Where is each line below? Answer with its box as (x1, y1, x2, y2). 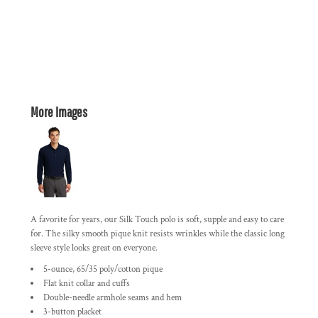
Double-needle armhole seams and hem (43, 292, 182, 304)
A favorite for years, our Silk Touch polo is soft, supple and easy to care (31, 214, 284, 226)
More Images (31, 104, 87, 120)
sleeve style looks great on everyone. (31, 242, 158, 254)
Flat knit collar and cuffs (43, 278, 130, 290)
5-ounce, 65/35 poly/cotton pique (43, 263, 163, 275)
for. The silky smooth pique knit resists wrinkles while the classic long (31, 228, 285, 240)
